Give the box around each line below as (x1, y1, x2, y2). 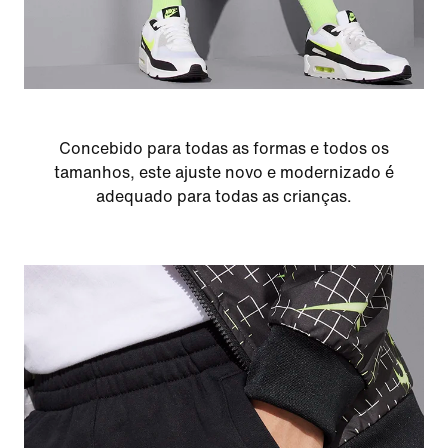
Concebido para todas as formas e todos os (58, 139, 389, 157)
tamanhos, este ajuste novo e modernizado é (53, 163, 394, 181)
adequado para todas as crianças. (95, 187, 352, 205)
